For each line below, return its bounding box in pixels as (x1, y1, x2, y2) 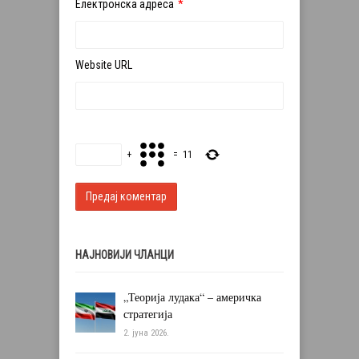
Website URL (75, 58, 132, 71)
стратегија (123, 305, 172, 321)
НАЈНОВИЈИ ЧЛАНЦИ (75, 248, 174, 261)
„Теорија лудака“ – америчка (123, 288, 261, 305)
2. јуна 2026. (123, 327, 169, 338)
